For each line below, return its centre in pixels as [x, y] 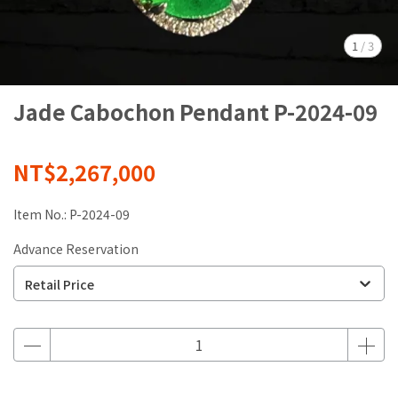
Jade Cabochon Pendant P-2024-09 [195, 111]
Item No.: [41, 214]
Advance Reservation [76, 249]
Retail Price [60, 284]
